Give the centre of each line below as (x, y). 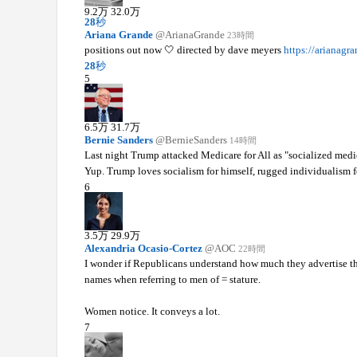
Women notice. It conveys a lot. (152, 311)
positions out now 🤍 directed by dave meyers (184, 49)
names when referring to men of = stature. (172, 279)
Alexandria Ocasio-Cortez (143, 248)
